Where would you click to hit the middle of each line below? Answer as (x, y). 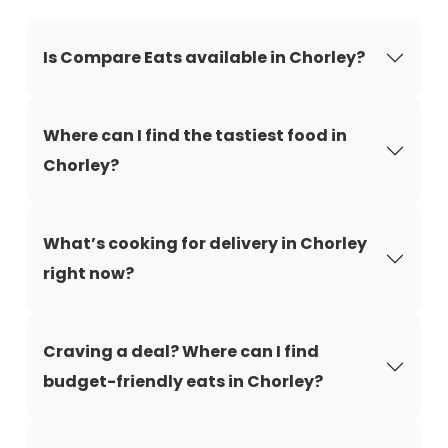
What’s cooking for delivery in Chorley (205, 243)
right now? (88, 273)
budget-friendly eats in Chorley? (183, 381)
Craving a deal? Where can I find (181, 351)
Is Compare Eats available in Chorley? (204, 57)
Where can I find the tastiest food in (195, 135)
